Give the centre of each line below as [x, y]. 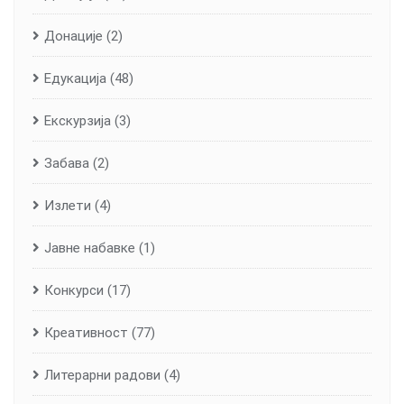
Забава [67, 163]
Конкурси [74, 290]
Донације [73, 36]
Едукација [75, 78]
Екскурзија [78, 120]
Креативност [86, 332]
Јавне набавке [90, 248]
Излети [68, 205]
